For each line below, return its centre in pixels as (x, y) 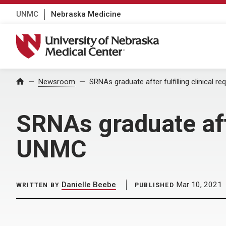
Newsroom (57, 82)
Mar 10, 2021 (198, 185)
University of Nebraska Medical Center (94, 39)
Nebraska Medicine (86, 14)
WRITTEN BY (38, 185)
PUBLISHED (154, 185)
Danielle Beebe (89, 185)
